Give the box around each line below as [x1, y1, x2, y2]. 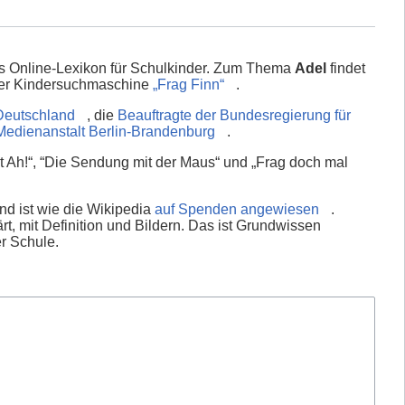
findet [326, 61, 365, 76]
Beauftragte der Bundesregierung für [118, 108, 351, 123]
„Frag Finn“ [153, 77, 224, 92]
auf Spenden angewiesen [155, 202, 319, 217]
